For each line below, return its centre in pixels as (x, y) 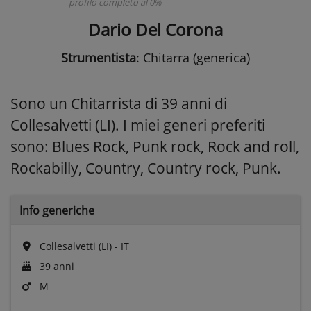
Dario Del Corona (155, 29)
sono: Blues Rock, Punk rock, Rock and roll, (155, 146)
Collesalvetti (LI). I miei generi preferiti (138, 125)
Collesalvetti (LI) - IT (83, 246)
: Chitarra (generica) (193, 57)
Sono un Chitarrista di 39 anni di (119, 103)
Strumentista (99, 57)
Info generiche (57, 210)
